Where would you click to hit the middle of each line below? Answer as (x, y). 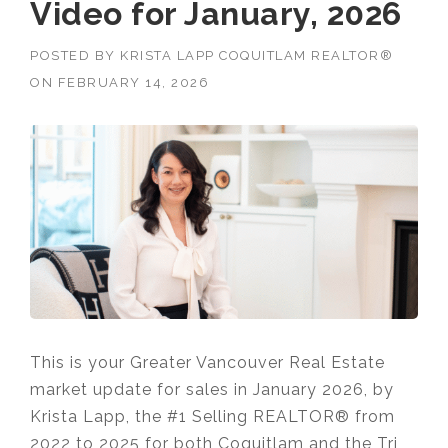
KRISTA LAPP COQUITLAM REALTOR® (256, 55)
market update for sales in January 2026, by (212, 389)
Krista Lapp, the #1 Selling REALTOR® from (212, 416)
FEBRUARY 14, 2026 (133, 82)
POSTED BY (75, 55)
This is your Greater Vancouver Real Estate (207, 362)
